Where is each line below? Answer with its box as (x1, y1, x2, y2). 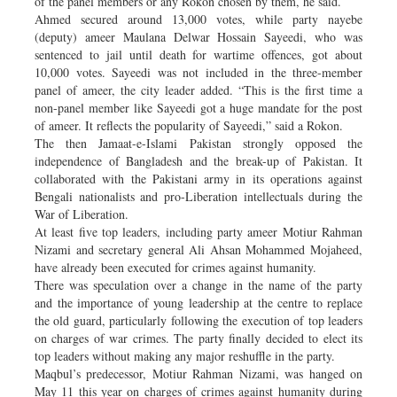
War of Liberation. (35, 205, 133, 222)
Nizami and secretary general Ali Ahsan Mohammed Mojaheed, (35, 240, 362, 258)
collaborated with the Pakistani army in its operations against (35, 169, 362, 187)
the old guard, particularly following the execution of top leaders (35, 311, 362, 329)
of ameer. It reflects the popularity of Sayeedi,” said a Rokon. (35, 116, 343, 134)
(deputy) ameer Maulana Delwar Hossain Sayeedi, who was (35, 27, 362, 45)
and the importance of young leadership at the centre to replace (35, 293, 362, 311)
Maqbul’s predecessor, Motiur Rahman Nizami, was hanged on (35, 364, 362, 382)
